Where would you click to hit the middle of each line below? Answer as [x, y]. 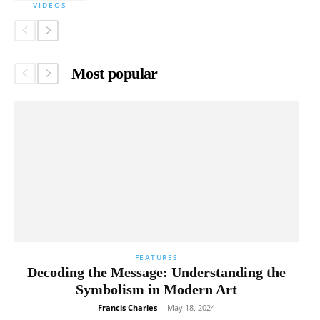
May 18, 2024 [191, 307]
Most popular [115, 73]
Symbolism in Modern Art [156, 289]
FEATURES [156, 257]
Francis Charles [127, 307]
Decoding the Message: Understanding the [156, 272]
